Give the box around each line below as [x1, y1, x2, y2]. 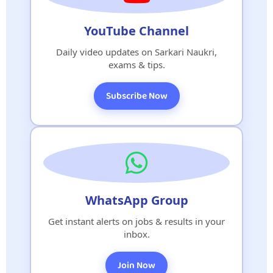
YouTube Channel [84, 22, 189, 39]
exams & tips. [108, 58, 165, 71]
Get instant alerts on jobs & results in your [48, 214, 225, 227]
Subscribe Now [105, 88, 168, 104]
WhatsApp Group [85, 191, 188, 208]
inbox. [123, 227, 150, 240]
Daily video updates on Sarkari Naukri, [56, 45, 217, 58]
